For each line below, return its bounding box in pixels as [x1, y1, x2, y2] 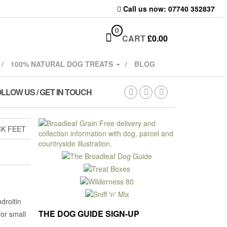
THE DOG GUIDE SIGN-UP [39, 208, 139, 219]
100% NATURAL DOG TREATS [11, 59, 115, 69]
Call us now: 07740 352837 [121, 4, 215, 14]
